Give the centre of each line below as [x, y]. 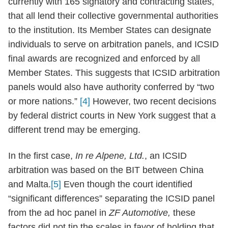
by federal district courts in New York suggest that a [112, 116]
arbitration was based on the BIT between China [106, 170]
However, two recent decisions [153, 101]
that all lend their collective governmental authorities [113, 16]
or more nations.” [43, 101]
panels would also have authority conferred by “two [111, 87]
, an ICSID [166, 155]
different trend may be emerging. [74, 130]
